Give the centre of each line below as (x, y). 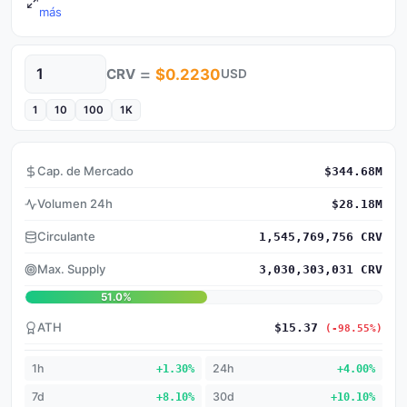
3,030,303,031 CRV (321, 269)
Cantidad (50, 82)
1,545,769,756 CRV (321, 237)
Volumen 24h (75, 203)
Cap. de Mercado (85, 171)
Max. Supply (71, 269)
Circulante (66, 236)
